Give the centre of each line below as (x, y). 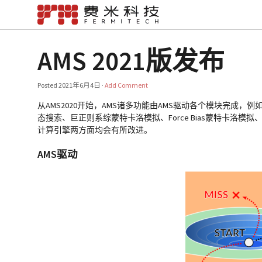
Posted (48, 85)
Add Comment (127, 85)
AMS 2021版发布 (131, 61)
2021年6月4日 (80, 85)
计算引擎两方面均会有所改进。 (95, 130)
